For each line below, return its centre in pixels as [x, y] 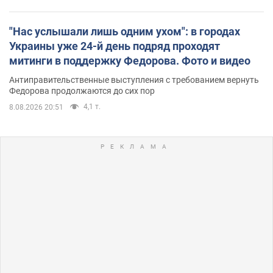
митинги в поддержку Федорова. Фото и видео [130, 60]
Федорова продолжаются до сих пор [82, 90]
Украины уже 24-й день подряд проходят [115, 46]
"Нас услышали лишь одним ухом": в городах [125, 31]
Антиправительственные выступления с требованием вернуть [134, 80]
